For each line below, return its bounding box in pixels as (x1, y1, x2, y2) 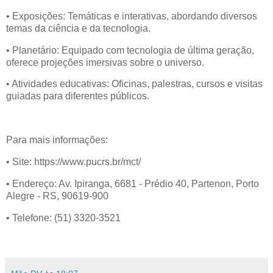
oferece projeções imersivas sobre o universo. (6, 57, 204, 68)
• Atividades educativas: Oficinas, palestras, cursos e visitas (6, 79, 263, 90)
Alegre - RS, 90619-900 (6, 190, 108, 201)
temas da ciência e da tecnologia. (6, 23, 151, 34)
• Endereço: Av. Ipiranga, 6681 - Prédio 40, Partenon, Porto (6, 178, 259, 189)
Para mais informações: (6, 135, 108, 146)
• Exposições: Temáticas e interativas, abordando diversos (6, 10, 257, 21)
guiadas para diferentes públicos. (6, 91, 149, 102)
